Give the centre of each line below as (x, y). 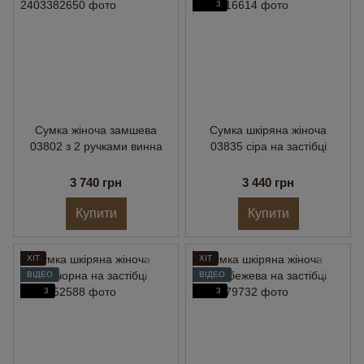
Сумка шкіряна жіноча (268, 130)
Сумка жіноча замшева (96, 130)
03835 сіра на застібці (268, 146)
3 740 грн (96, 182)
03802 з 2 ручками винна (96, 146)
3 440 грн (268, 182)
